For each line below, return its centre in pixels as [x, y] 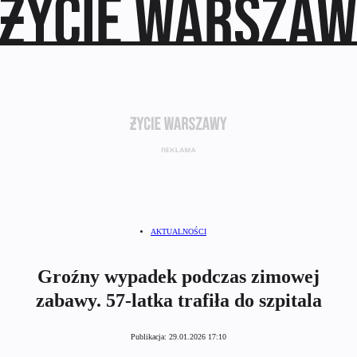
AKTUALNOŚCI [178, 231]
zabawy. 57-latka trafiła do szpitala [178, 301]
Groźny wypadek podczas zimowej [178, 277]
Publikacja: [150, 337]
